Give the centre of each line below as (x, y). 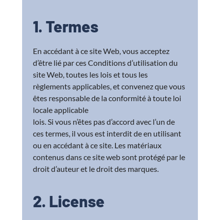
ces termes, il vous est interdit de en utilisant (107, 134)
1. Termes (66, 26)
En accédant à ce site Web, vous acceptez (101, 51)
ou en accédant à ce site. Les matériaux (97, 145)
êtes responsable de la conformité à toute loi (107, 98)
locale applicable (61, 110)
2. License (69, 201)
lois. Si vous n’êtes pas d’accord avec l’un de (104, 122)
